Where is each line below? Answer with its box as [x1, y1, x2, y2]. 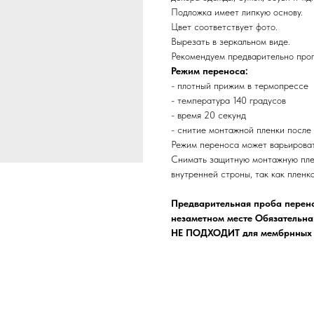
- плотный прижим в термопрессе [171, 80, 308, 92]
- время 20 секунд [171, 109, 246, 121]
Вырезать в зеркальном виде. [171, 36, 290, 48]
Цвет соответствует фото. [171, 21, 278, 33]
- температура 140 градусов [171, 95, 286, 107]
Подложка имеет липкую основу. [171, 6, 303, 18]
